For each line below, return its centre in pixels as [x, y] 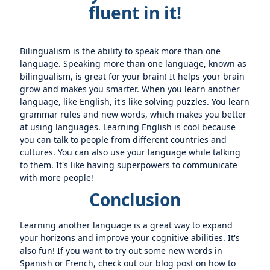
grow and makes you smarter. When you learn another [130, 89]
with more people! [57, 177]
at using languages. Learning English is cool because [128, 127]
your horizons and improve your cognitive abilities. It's [130, 238]
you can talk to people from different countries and [124, 140]
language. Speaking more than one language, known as [133, 64]
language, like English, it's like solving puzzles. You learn [135, 102]
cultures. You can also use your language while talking [130, 152]
